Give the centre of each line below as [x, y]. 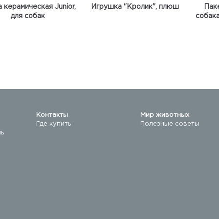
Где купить [54, 124]
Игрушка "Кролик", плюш [135, 7]
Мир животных [165, 115]
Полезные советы [170, 124]
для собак [28, 16]
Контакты [52, 115]
